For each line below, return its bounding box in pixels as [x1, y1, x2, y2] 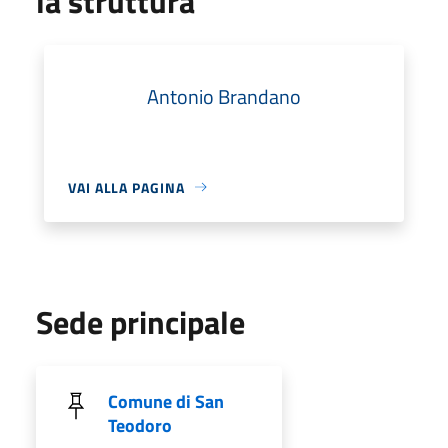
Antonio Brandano [147, 80, 301, 112]
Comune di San [108, 387, 224, 415]
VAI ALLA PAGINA [68, 176, 185, 198]
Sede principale [36, 297, 245, 346]
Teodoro [108, 411, 172, 439]
